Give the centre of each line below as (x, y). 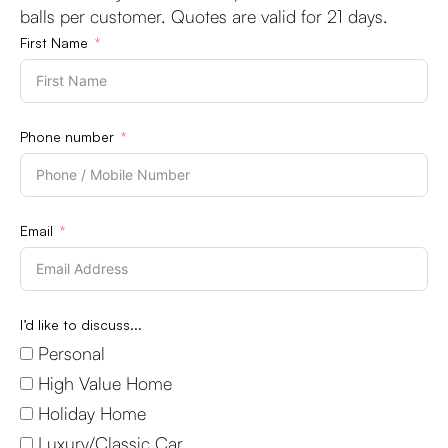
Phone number (67, 136)
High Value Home (105, 383)
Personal (71, 353)
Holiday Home (92, 413)
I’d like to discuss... (81, 324)
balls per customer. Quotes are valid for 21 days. (204, 16)
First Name (54, 42)
